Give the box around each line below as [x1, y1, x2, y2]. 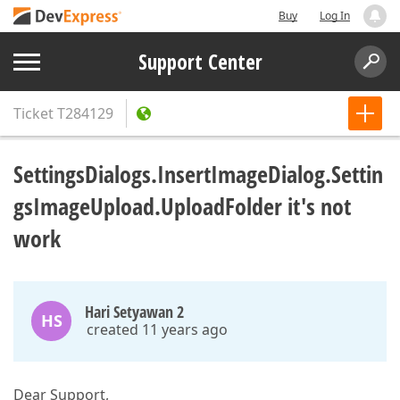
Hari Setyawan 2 [85, 301, 184, 322]
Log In [320, 8, 350, 23]
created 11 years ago [87, 320, 228, 339]
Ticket [13, 104, 54, 123]
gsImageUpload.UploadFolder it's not [13, 190, 351, 222]
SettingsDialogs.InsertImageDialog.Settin [13, 158, 383, 190]
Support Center [137, 47, 262, 76]
